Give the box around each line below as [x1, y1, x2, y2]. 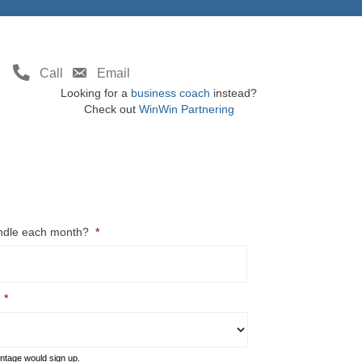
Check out [83, 103, 139, 116]
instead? [210, 86, 258, 100]
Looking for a [61, 86, 132, 100]
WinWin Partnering [138, 103, 234, 116]
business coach [131, 86, 211, 100]
